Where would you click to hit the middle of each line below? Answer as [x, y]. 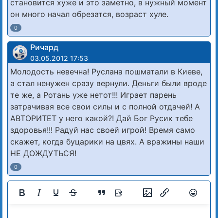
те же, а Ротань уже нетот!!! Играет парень [93, 95]
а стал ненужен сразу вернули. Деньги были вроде [109, 83]
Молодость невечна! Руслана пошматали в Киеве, [106, 72]
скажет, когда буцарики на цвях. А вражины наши [107, 142]
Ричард [44, 47]
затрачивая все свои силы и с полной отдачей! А [105, 107]
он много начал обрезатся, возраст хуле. [89, 14]
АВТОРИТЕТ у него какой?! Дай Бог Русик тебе [101, 118]
